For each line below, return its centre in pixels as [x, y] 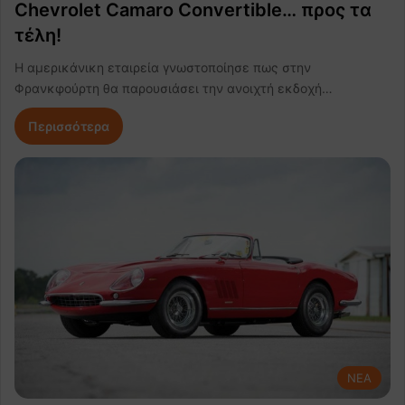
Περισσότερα [69, 127]
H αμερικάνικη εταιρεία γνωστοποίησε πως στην [163, 68]
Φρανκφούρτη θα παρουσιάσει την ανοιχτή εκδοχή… [174, 89]
